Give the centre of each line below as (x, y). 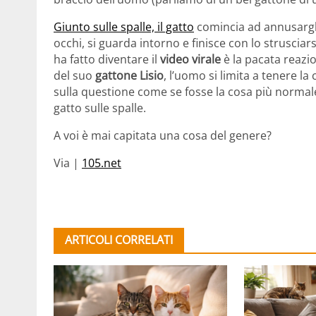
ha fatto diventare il (107, 60)
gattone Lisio (128, 76)
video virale (190, 60)
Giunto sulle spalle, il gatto (124, 27)
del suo (73, 76)
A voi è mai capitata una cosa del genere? (163, 136)
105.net (102, 163)
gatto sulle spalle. (100, 108)
